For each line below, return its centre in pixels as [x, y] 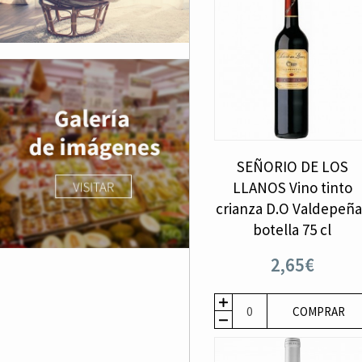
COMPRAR [318, 312]
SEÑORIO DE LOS [292, 167]
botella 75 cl [293, 230]
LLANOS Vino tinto [292, 188]
